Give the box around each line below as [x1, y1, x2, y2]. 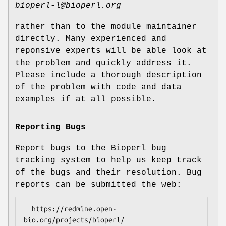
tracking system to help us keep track [15, 155, 202, 165]
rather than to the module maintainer [15, 22, 197, 31]
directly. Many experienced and [15, 34, 166, 43]
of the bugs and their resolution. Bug [15, 167, 202, 177]
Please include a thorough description [15, 70, 202, 80]
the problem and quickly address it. [15, 58, 192, 68]
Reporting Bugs [15, 122, 86, 132]
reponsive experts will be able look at [15, 46, 207, 55]
